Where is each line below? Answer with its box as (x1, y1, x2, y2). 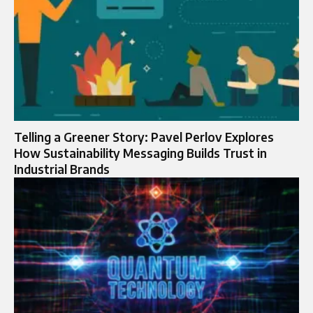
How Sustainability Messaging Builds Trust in (14, 145, 267, 161)
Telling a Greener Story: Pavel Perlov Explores (14, 129, 274, 145)
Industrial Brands (14, 161, 110, 177)
